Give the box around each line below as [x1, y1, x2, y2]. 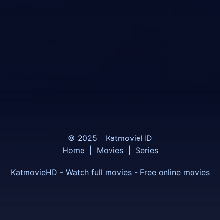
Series [135, 145, 158, 156]
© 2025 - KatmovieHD [68, 133, 152, 143]
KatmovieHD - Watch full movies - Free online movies [10, 167, 210, 178]
